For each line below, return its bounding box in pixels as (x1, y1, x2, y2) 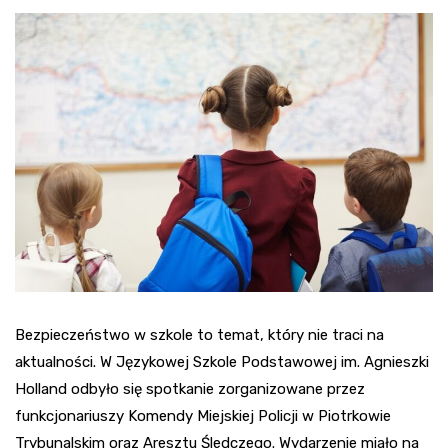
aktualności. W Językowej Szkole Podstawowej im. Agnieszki (15, 352, 429, 371)
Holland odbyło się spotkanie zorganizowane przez (15, 379, 365, 398)
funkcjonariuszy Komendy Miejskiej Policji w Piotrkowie (15, 406, 391, 425)
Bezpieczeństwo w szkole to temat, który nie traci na (15, 325, 384, 344)
